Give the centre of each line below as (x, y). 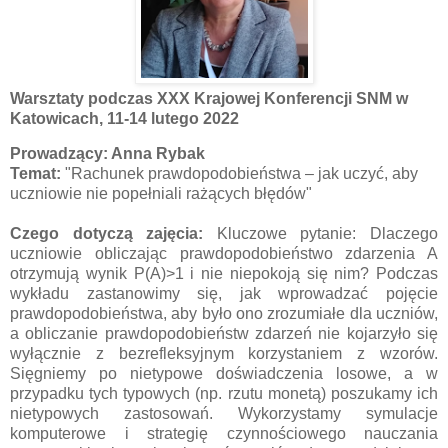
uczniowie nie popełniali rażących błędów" (161, 194)
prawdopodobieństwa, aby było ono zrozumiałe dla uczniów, (224, 314)
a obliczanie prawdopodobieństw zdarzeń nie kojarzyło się (224, 334)
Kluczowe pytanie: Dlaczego (327, 234)
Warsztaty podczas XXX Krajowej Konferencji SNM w (209, 98)
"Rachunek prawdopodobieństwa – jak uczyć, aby (239, 174)
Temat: (35, 174)
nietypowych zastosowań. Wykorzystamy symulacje (224, 414)
